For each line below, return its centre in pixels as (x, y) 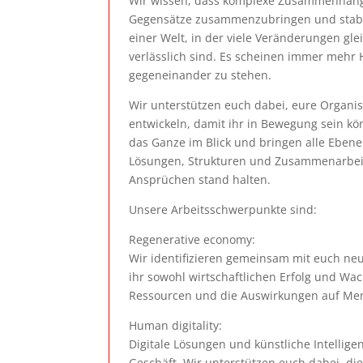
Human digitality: (176, 326)
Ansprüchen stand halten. (200, 180)
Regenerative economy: (192, 240)
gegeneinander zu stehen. (201, 75)
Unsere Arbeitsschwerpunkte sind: (223, 210)
